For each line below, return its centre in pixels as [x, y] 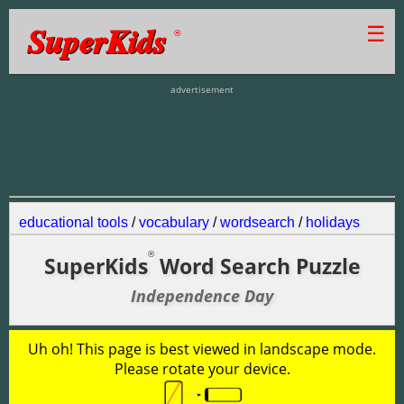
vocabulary [174, 222]
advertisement [202, 89]
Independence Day [202, 295]
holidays [333, 222]
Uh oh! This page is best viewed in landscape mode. [202, 349]
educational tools [73, 222]
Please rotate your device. [202, 368]
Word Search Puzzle [257, 266]
